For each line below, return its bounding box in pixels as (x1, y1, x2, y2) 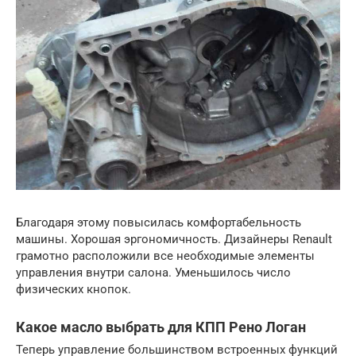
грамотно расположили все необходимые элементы (16, 248, 315, 263)
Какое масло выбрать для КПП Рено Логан (16, 318, 306, 335)
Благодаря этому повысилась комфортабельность (16, 215, 301, 230)
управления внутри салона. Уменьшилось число (16, 265, 291, 280)
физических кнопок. (16, 281, 131, 296)
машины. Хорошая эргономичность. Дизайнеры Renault (16, 231, 332, 246)
